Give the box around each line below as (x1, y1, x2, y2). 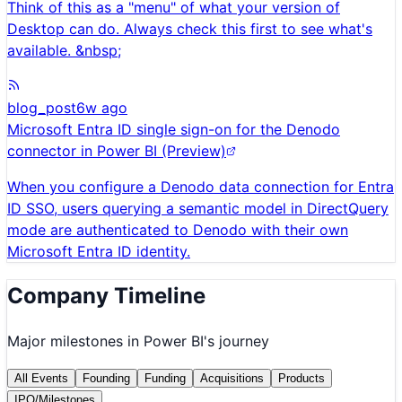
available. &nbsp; (7, 41, 121, 60)
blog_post (7, 99, 76, 118)
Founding (83, 371, 130, 385)
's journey (204, 331, 269, 350)
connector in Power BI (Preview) (7, 142, 226, 161)
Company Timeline (7, 282, 205, 309)
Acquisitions (200, 371, 264, 385)
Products (278, 371, 325, 385)
